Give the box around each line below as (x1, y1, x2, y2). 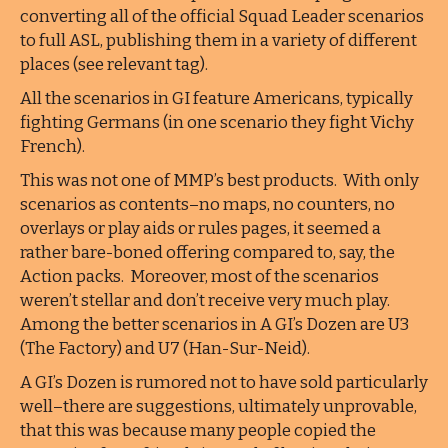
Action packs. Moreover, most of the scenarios (20, 266, 379, 287)
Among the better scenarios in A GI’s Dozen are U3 (20, 314, 409, 335)
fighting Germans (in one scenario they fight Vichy (20, 112, 414, 133)
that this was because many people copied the (20, 420, 376, 441)
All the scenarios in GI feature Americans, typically (20, 88, 413, 109)
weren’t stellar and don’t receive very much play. (20, 290, 393, 311)
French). (20, 136, 85, 157)
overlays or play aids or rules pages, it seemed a (20, 218, 381, 239)
